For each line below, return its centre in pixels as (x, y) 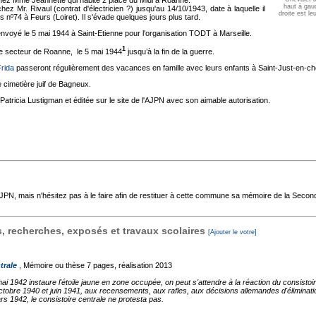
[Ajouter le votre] (232, 232)
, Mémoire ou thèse (51, 265)
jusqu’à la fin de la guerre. (170, 51)
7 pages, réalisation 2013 (129, 265)
